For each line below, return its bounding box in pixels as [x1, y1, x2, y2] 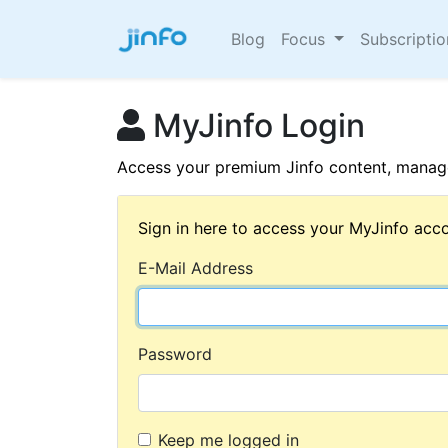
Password [138, 343, 212, 364]
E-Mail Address [138, 257, 253, 278]
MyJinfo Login [145, 106, 365, 146]
